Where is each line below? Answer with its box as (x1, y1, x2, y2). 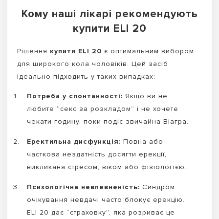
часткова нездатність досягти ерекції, (27, 150, 167, 159)
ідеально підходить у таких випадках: (17, 72, 155, 81)
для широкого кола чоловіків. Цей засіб (17, 59, 168, 68)
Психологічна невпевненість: (27, 182, 140, 191)
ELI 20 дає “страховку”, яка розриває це (27, 208, 175, 217)
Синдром (140, 182, 175, 191)
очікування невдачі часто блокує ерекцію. (27, 195, 185, 204)
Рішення (17, 46, 50, 55)
